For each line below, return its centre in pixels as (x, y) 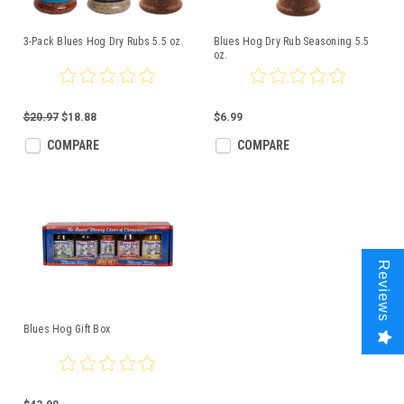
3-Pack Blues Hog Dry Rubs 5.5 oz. (103, 41)
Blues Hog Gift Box (66, 329)
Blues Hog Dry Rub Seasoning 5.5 (291, 41)
